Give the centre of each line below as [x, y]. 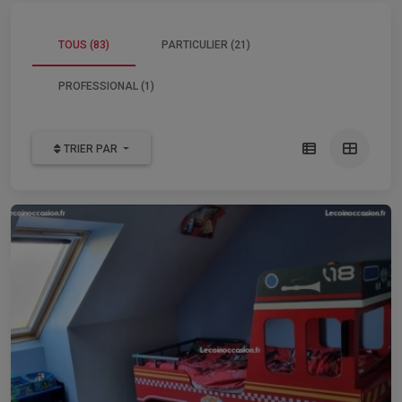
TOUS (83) [84, 44]
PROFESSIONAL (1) [106, 86]
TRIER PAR [92, 149]
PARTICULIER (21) [206, 44]
